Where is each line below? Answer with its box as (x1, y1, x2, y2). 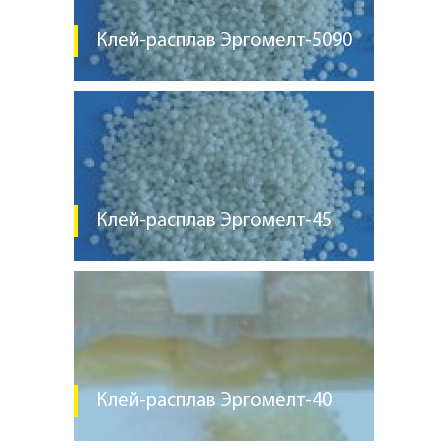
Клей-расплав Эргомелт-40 (96, 391, 332, 411)
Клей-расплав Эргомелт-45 (96, 211, 332, 231)
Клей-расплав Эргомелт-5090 (96, 31, 352, 51)
